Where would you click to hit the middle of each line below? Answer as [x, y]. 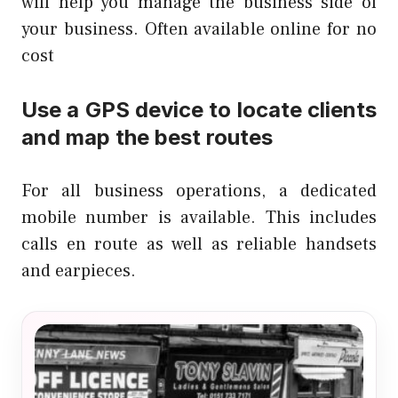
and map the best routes [147, 138]
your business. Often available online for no [199, 30]
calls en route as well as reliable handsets [199, 245]
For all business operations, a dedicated [199, 191]
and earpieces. [79, 271]
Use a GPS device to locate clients [199, 110]
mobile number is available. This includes [199, 218]
